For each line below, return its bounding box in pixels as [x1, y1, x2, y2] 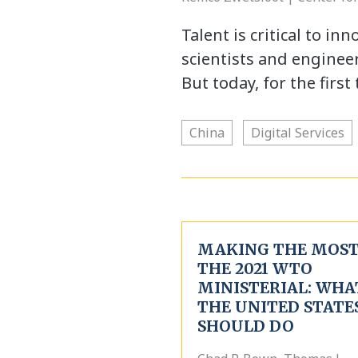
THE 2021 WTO [197, 259, 312, 278]
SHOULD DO [197, 316, 294, 336]
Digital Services [251, 124, 344, 141]
